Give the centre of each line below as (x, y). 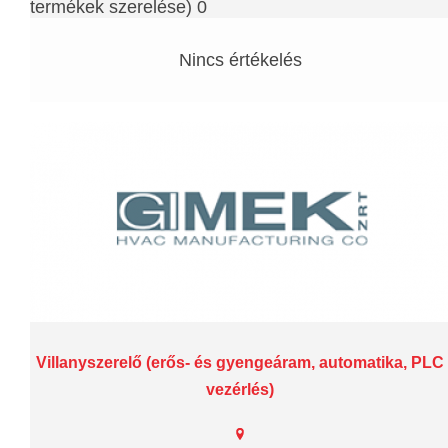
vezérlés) (240, 389)
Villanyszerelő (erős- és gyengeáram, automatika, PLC (240, 362)
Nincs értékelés (240, 59)
